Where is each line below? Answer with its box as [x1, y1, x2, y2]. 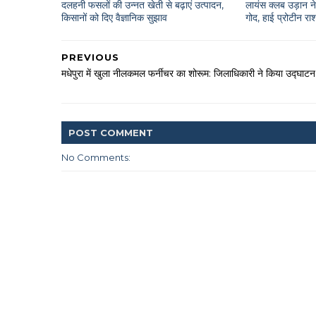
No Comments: [61, 152, 130, 163]
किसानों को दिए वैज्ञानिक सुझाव [61, 11, 167, 24]
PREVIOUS [61, 51, 119, 63]
